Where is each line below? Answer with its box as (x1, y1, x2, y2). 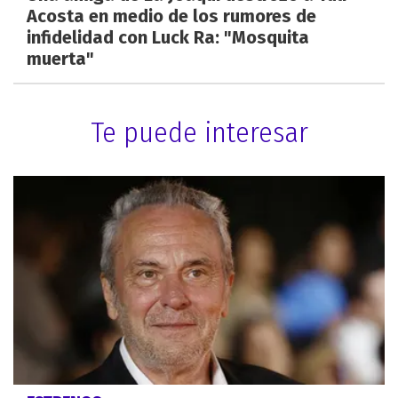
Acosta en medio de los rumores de (27, 4, 316, 27)
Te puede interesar (90, 115, 308, 149)
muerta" (27, 47, 94, 69)
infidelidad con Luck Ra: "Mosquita (27, 26, 309, 48)
